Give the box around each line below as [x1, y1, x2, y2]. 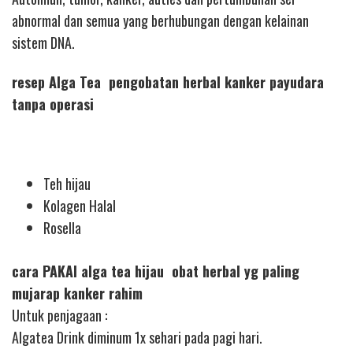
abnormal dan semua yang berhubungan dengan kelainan [12, 9, 309, 31]
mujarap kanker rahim [12, 283, 143, 304]
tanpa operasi [12, 94, 94, 115]
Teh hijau [43, 173, 91, 195]
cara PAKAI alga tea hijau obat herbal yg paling [12, 261, 299, 282]
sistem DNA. [12, 32, 75, 53]
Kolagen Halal [43, 195, 116, 217]
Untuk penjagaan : [12, 305, 107, 326]
